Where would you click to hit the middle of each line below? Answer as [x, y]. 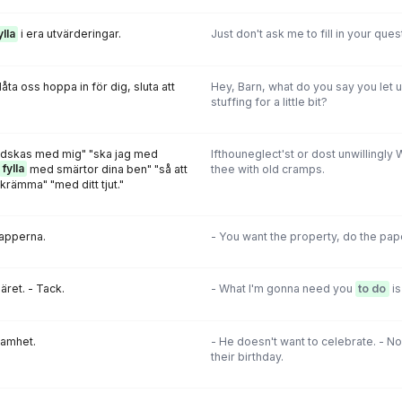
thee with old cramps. [267, 169]
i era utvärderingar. [70, 34]
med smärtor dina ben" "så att [107, 169]
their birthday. [247, 356]
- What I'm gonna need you [283, 289]
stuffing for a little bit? [269, 101]
